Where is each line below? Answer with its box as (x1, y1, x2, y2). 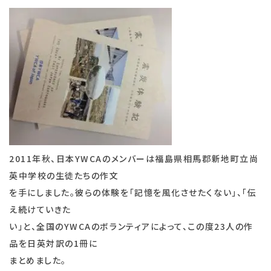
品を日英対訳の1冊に (9, 237, 98, 249)
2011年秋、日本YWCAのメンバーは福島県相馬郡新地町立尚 (9, 152, 259, 165)
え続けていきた (9, 203, 71, 215)
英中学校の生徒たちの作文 (9, 169, 119, 181)
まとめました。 (9, 253, 67, 266)
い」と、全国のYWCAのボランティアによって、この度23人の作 (9, 220, 253, 232)
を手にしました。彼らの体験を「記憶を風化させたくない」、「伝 (9, 186, 257, 198)
